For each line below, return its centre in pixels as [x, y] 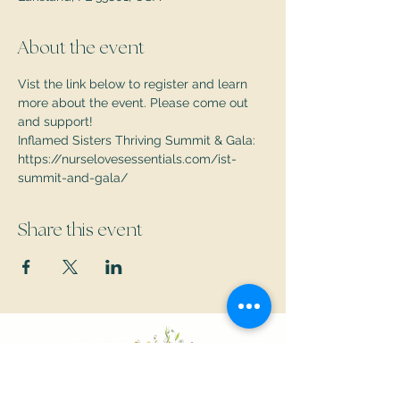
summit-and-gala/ [73, 177]
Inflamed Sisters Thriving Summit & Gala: [138, 140]
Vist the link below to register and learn [134, 83]
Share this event [80, 230]
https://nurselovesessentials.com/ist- [127, 158]
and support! [55, 121]
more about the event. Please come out [135, 102]
